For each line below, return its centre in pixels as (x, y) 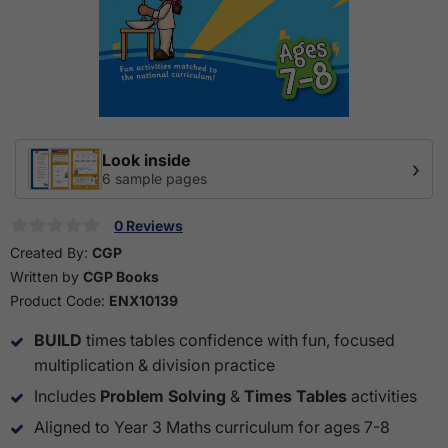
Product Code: (59, 300)
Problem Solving (163, 395)
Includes (67, 395)
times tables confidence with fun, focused (238, 339)
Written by (46, 276)
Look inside (146, 159)
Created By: (51, 252)
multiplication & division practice (154, 364)
